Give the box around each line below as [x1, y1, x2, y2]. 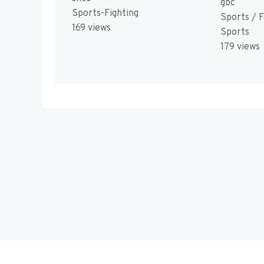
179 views [220, 41, 260, 53]
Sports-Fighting [72, 8, 138, 20]
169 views [72, 22, 111, 35]
